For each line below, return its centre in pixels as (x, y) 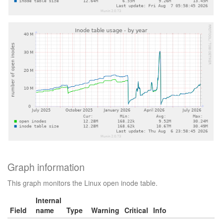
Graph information (46, 167)
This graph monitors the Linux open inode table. (83, 183)
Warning (105, 210)
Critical (136, 210)
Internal (49, 200)
